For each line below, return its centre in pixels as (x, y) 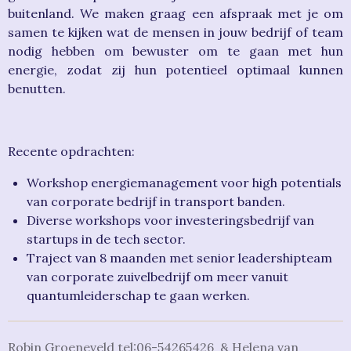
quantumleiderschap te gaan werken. (138, 296)
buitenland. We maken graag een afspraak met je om (175, 14)
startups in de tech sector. (106, 239)
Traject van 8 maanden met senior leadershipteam (179, 258)
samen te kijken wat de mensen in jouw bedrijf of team (175, 33)
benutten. (38, 89)
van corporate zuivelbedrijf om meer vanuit (157, 277)
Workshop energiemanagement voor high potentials (184, 183)
